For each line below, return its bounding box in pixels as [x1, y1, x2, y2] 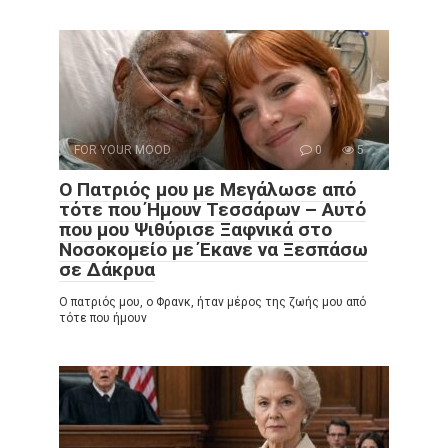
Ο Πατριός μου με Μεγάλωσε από [59, 178, 356, 202]
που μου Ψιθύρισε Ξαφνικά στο [59, 218, 332, 242]
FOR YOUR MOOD [74, 143, 171, 158]
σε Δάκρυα [59, 258, 155, 282]
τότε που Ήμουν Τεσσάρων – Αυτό [59, 198, 366, 222]
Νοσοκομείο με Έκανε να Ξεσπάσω [59, 238, 368, 262]
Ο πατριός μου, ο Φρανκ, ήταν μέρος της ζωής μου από [59, 295, 366, 310]
